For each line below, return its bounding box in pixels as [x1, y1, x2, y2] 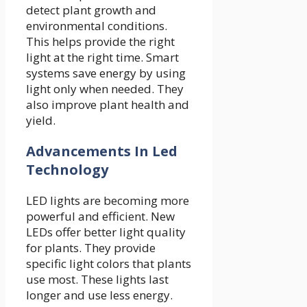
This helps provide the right [26, 34, 175, 50]
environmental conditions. [26, 18, 167, 34]
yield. [26, 112, 56, 129]
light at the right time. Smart [26, 49, 179, 66]
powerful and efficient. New [26, 208, 175, 225]
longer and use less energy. [26, 287, 173, 304]
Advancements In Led [26, 142, 177, 161]
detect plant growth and [26, 2, 156, 19]
